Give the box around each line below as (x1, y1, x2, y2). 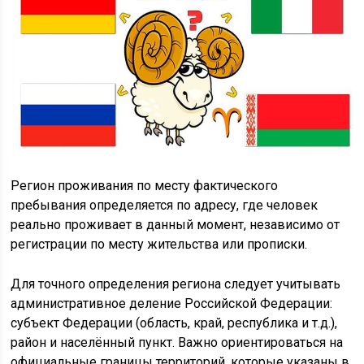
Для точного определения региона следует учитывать (11, 275, 341, 292)
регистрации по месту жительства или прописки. (11, 236, 308, 252)
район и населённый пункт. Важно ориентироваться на (11, 334, 344, 350)
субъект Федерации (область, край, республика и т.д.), (11, 314, 338, 331)
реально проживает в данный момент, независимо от (11, 216, 340, 232)
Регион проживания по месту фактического (11, 177, 279, 193)
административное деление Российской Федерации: (11, 295, 333, 311)
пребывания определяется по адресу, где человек (11, 197, 318, 213)
